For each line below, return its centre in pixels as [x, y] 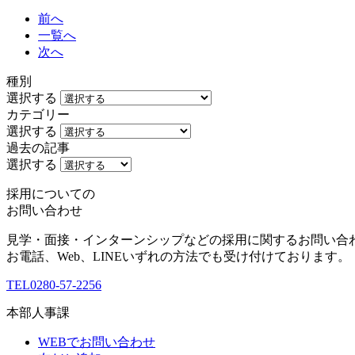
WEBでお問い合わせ [97, 342]
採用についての [51, 193]
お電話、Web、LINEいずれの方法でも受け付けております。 [178, 256]
